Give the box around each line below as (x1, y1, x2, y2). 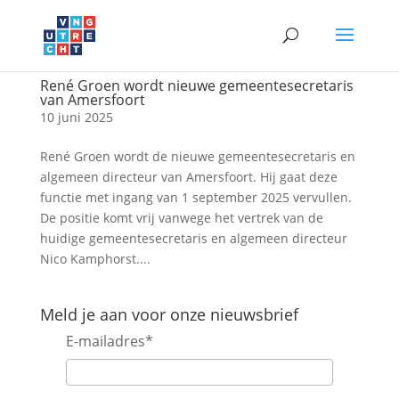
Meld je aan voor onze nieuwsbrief (39, 304, 298, 325)
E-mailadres (65, 331, 145, 351)
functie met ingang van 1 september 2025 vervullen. (39, 189, 352, 206)
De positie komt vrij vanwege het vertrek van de (39, 209, 323, 226)
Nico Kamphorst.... (39, 250, 151, 267)
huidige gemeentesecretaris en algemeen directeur (39, 230, 347, 247)
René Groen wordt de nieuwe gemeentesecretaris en (39, 148, 355, 165)
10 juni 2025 (39, 109, 113, 126)
